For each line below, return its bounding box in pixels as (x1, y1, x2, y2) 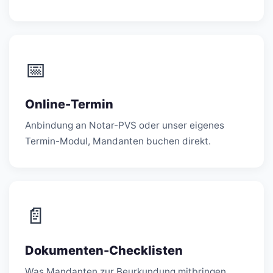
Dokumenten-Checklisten (25, 243, 183, 258)
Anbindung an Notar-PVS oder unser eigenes (25, 119, 224, 131)
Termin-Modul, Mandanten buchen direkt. (25, 135, 211, 147)
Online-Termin (25, 96, 113, 112)
